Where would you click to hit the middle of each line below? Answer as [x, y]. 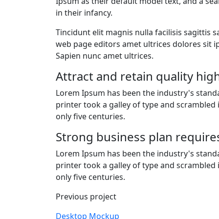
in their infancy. [84, 12]
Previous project [86, 196]
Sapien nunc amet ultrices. [105, 55]
